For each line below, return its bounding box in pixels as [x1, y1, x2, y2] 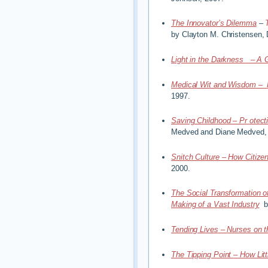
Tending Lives [171, 224, 218, 234]
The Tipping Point [171, 249, 234, 259]
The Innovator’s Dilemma [171, 19, 257, 28]
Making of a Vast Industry [171, 200, 260, 209]
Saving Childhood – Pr [171, 116, 247, 126]
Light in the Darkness [171, 54, 246, 64]
